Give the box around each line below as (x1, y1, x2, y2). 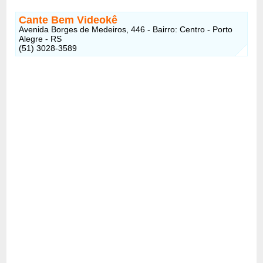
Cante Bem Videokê (19, 14, 118, 26)
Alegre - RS (19, 33, 62, 43)
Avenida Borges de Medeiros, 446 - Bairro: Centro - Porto (19, 24, 233, 34)
